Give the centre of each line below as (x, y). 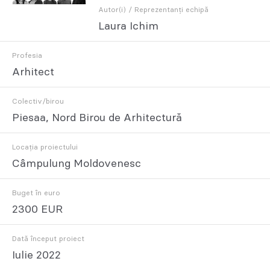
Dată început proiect (48, 238)
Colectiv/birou (38, 101)
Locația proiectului (45, 147)
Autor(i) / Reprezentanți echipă (153, 9)
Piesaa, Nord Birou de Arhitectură (97, 118)
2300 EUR (37, 209)
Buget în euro (36, 193)
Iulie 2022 (36, 255)
